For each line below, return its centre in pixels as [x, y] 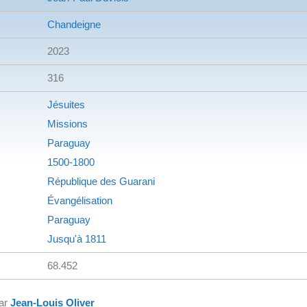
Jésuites [66, 104]
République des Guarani [101, 181]
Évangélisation [80, 200]
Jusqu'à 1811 [77, 238]
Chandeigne [74, 24]
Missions [67, 123]
